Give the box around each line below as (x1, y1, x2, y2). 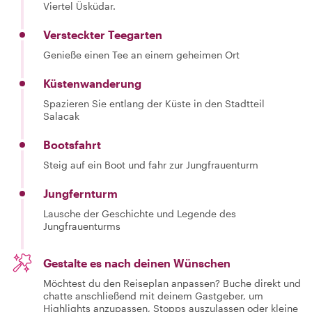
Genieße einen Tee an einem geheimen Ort (43, 49, 240, 61)
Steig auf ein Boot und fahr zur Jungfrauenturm (43, 159, 258, 171)
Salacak (43, 110, 79, 122)
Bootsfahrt (43, 138, 101, 151)
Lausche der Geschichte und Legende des (43, 208, 236, 219)
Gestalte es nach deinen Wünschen (43, 256, 231, 270)
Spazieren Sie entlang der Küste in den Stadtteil (43, 97, 265, 109)
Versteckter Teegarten (43, 28, 162, 41)
